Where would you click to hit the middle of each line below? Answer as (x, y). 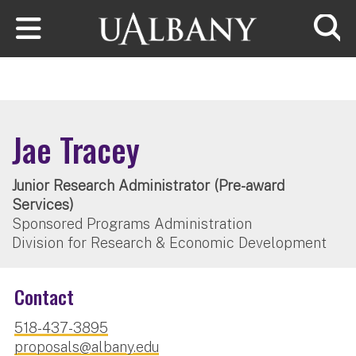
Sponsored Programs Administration (132, 223)
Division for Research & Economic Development (169, 242)
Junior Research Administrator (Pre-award (148, 185)
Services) (43, 204)
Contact (44, 296)
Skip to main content (71, 11)
